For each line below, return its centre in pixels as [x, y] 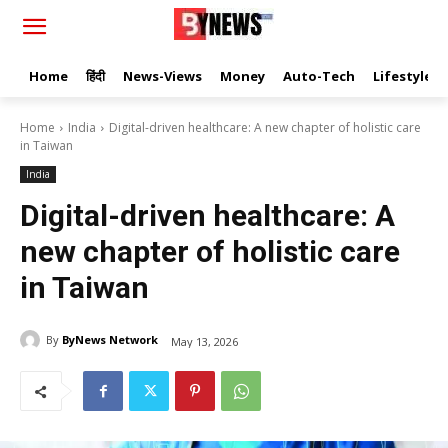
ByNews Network [110, 339]
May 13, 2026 [204, 341]
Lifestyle [402, 76]
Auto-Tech [319, 76]
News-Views [162, 76]
